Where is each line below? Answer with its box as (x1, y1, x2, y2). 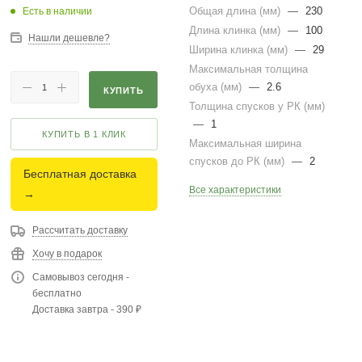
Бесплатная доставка (23, 167, 137, 180)
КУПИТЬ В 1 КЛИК (42, 129, 127, 139)
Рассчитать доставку (32, 225, 128, 236)
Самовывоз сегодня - (32, 271, 129, 283)
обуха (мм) (189, 81, 246, 93)
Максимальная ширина (189, 137, 302, 149)
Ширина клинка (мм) (189, 44, 292, 56)
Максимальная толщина (189, 63, 309, 75)
